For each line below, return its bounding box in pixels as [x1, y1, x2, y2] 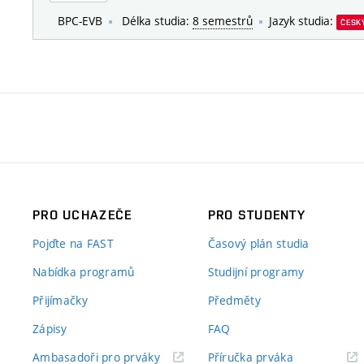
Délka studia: [119, 13, 193, 29]
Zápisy [32, 321, 67, 337]
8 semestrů [193, 13, 253, 29]
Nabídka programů [32, 264, 135, 280]
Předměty [207, 292, 261, 309]
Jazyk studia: [269, 13, 336, 29]
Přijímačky [32, 292, 88, 309]
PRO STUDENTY [207, 207, 306, 223]
